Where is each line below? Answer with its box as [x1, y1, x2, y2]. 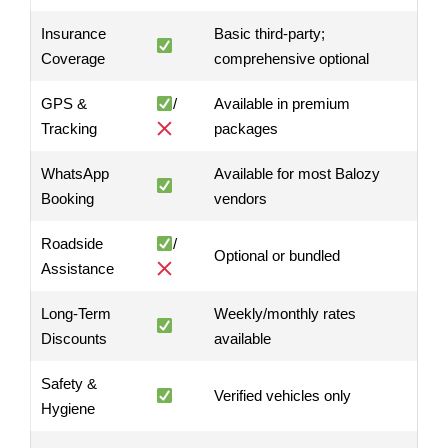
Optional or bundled [214, 247, 340, 265]
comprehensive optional [214, 50, 369, 68]
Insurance [41, 25, 106, 43]
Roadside [41, 235, 103, 253]
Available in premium [214, 95, 350, 113]
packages [214, 120, 278, 138]
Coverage [41, 50, 105, 68]
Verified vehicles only [214, 387, 351, 405]
